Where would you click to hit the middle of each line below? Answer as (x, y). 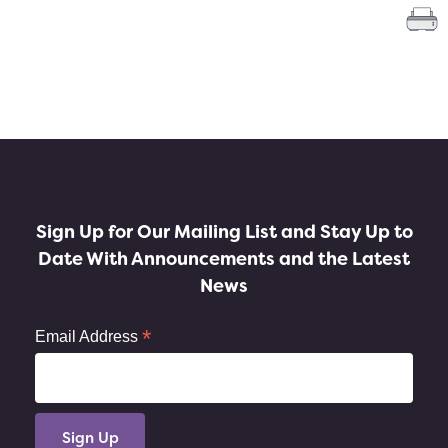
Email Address (88, 336)
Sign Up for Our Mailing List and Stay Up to (224, 231)
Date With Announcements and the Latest (224, 258)
